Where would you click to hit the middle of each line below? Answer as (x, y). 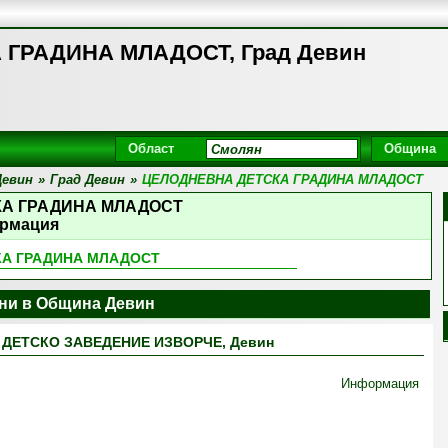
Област (150, 148)
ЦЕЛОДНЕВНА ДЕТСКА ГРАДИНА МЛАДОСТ (282, 179)
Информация (380, 383)
